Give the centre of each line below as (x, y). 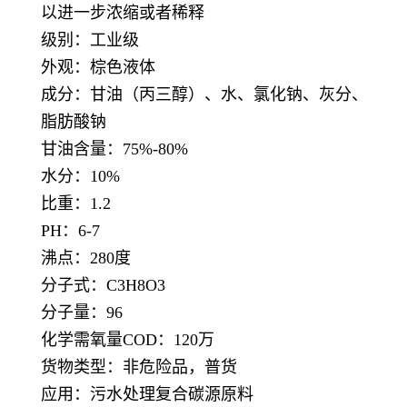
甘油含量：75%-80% (114, 149)
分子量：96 (82, 313)
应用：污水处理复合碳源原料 (147, 394)
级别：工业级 (90, 40)
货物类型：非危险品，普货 (139, 367)
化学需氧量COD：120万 (128, 340)
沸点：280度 (86, 258)
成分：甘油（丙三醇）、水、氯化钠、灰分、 (204, 94)
